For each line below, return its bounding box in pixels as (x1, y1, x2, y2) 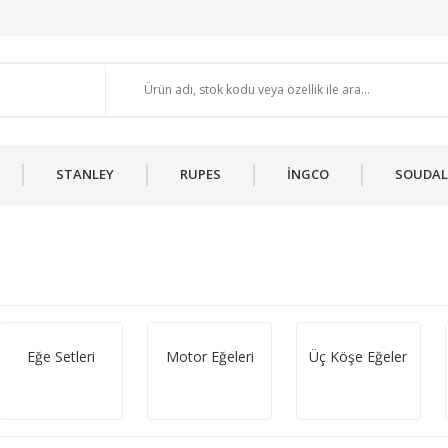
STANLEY (56, 165, 114, 183)
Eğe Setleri (26, 347, 95, 366)
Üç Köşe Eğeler (309, 347, 408, 366)
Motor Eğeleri (165, 347, 254, 366)
